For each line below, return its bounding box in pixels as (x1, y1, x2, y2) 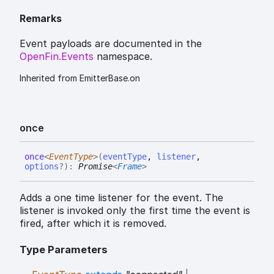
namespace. (94, 50, 152, 63)
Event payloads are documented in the (20, 37, 202, 50)
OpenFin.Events (20, 50, 94, 63)
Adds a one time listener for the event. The (20, 191, 223, 204)
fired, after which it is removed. (20, 217, 166, 230)
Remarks (20, 12, 62, 25)
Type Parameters (20, 243, 108, 256)
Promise (78, 161, 113, 172)
